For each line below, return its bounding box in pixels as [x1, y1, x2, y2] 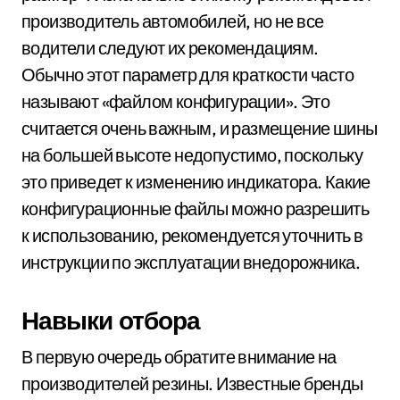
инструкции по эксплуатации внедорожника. [21, 251, 360, 273]
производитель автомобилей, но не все [21, 10, 324, 32]
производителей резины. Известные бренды [21, 372, 363, 395]
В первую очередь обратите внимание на [21, 346, 337, 368]
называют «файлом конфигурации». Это [21, 90, 329, 112]
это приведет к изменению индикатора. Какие [21, 171, 371, 193]
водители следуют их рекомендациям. [21, 37, 319, 59]
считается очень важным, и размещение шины [21, 117, 378, 139]
